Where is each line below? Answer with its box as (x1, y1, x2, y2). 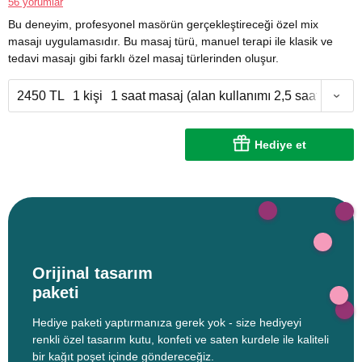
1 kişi (73, 89, 103, 103)
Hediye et (255, 138, 306, 152)
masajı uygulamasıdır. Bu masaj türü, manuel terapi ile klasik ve (8, 35, 333, 48)
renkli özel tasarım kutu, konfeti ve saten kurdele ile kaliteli (32, 333, 329, 347)
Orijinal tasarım (32, 264, 153, 283)
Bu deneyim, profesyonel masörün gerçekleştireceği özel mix (8, 18, 318, 32)
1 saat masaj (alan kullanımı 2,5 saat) (111, 89, 323, 103)
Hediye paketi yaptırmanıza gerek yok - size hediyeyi (32, 316, 301, 330)
